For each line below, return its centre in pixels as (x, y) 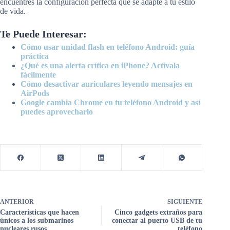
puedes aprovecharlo (57, 112)
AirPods (35, 93)
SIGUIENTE (185, 202)
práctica (35, 56)
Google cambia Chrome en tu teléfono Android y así (110, 103)
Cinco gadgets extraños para (159, 213)
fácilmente (38, 75)
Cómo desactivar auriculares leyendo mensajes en (107, 84)
